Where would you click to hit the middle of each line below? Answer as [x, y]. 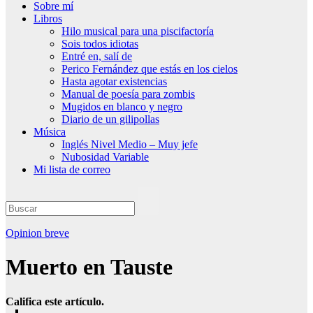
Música [50, 132]
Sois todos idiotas [100, 44]
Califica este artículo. [55, 301]
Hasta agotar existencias [114, 81]
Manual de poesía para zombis [128, 94]
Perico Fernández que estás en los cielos [150, 69]
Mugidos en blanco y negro [122, 107]
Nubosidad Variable [105, 157]
